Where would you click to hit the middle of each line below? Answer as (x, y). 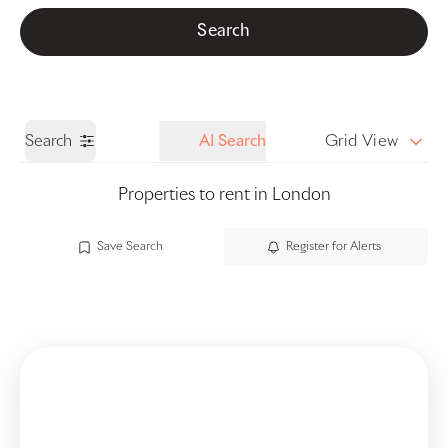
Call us (43, 20)
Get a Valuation (375, 19)
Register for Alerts (333, 247)
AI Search (232, 141)
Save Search (129, 247)
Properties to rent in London (224, 195)
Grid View (362, 141)
